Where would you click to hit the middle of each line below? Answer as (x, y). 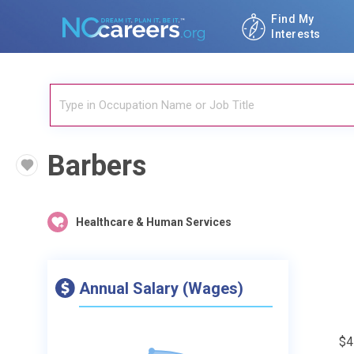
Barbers (97, 166)
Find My (293, 19)
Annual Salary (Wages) (161, 288)
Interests (296, 34)
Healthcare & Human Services (154, 222)
